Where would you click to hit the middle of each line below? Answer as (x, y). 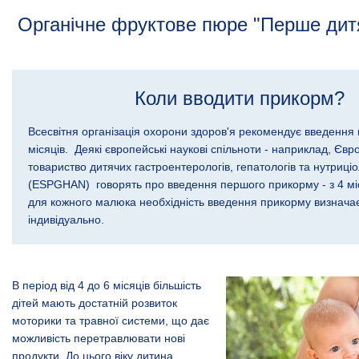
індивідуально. (66, 219)
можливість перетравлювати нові (99, 338)
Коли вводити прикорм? (239, 98)
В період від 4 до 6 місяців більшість (107, 285)
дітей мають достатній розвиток (95, 303)
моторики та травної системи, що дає (111, 320)
